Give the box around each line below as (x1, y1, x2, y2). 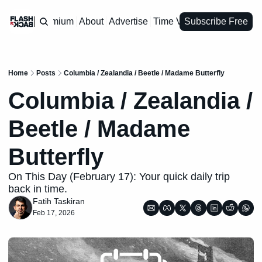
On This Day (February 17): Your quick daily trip (8, 171, 230, 182)
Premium (36, 16, 74, 26)
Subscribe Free (184, 16, 248, 26)
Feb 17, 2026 (33, 209, 75, 217)
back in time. (8, 183, 67, 195)
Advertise (108, 16, 148, 26)
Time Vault (153, 16, 197, 26)
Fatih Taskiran (33, 196, 85, 206)
